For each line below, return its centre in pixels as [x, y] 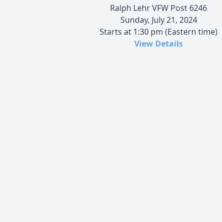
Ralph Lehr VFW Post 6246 [159, 8]
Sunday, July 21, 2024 [159, 20]
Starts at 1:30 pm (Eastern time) [159, 31]
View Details [159, 43]
